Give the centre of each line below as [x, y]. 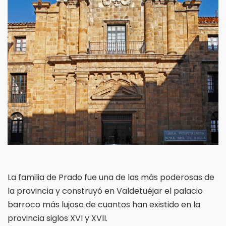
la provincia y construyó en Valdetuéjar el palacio [105, 191]
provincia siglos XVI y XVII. [58, 218]
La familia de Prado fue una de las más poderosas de [111, 177]
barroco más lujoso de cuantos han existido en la [104, 204]
